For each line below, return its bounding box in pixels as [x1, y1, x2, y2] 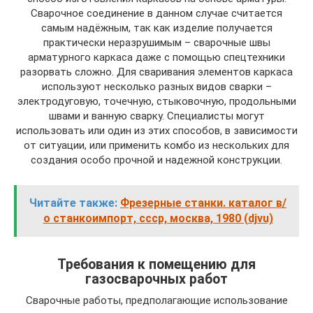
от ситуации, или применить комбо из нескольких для [24, 138, 289, 152]
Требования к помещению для [57, 256, 256, 272]
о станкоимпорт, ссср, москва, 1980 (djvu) [43, 211, 273, 225]
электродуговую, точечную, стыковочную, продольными [17, 94, 296, 108]
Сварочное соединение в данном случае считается [31, 6, 282, 20]
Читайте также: [29, 196, 117, 210]
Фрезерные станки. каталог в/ [120, 196, 286, 210]
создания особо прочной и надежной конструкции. [31, 153, 282, 166]
